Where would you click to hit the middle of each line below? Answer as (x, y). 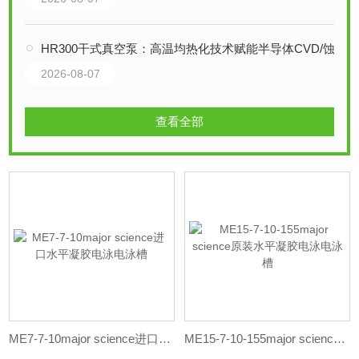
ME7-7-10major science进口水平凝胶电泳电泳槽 (165, 338)
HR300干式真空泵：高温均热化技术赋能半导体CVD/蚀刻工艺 (188, 48)
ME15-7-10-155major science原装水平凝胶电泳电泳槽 (340, 338)
